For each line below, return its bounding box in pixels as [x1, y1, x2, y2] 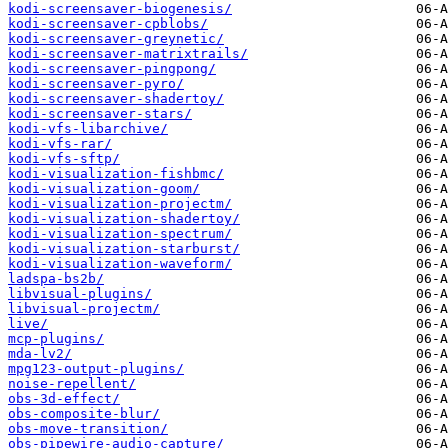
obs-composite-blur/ [8, 406, 160, 422]
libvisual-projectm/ [8, 301, 160, 317]
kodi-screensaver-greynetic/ [8, 31, 224, 47]
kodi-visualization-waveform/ [8, 256, 232, 272]
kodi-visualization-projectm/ [8, 196, 232, 212]
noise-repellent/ [8, 376, 136, 392]
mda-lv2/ [8, 346, 72, 362]
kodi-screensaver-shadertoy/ [8, 91, 224, 107]
